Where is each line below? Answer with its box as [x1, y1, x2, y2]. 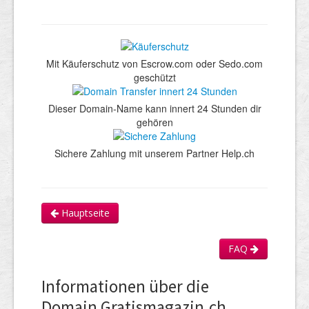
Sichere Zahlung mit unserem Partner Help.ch [54, 146, 255, 160]
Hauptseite [59, 206, 110, 219]
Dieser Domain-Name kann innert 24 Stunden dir [48, 101, 261, 115]
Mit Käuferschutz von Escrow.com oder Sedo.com [46, 56, 263, 70]
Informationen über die [41, 275, 209, 297]
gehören [136, 114, 173, 129]
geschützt [133, 70, 176, 84]
